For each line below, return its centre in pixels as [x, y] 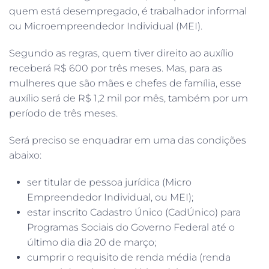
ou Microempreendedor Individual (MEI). [106, 26]
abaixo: [25, 155]
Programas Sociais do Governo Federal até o [131, 227]
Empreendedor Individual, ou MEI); [110, 197]
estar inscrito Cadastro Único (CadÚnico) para [134, 212]
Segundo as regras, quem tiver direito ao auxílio [121, 53]
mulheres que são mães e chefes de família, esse [125, 83]
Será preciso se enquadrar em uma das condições [128, 140]
